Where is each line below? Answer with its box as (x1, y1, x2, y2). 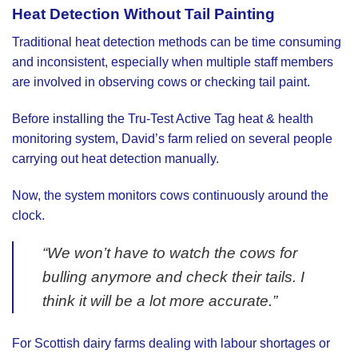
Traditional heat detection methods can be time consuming (12, 35, 341, 50)
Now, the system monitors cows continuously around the (12, 188, 328, 202)
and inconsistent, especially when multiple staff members (12, 55, 333, 70)
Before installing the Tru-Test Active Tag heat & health (12, 111, 313, 125)
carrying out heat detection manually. (12, 151, 219, 165)
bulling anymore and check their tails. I (42, 268, 304, 286)
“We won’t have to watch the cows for (42, 245, 297, 262)
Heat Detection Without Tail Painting (12, 6, 275, 23)
